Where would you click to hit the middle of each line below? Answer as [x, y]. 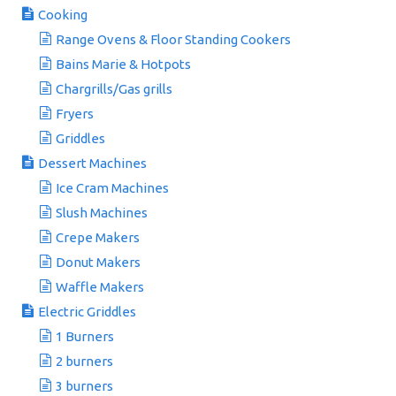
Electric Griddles [87, 312]
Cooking [63, 15]
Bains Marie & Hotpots [123, 64]
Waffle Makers [100, 287]
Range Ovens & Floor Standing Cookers [173, 39]
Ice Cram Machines [112, 188]
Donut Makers [98, 262]
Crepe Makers [98, 237]
